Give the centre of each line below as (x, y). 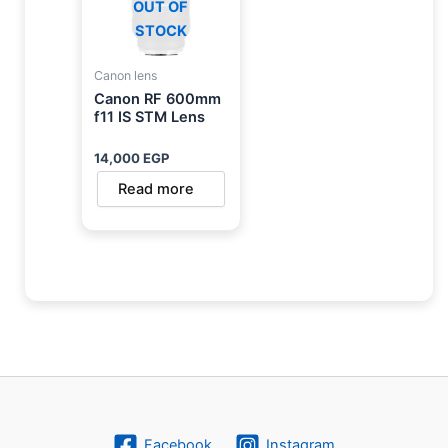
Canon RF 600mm (157, 99)
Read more (155, 189)
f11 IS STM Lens (149, 117)
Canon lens (125, 76)
